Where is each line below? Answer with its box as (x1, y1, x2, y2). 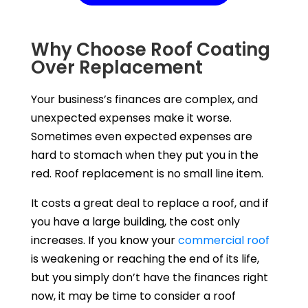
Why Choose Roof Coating (30, 36, 270, 62)
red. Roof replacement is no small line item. (30, 165, 263, 181)
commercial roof (177, 232, 269, 248)
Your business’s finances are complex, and (30, 91, 258, 107)
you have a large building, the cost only (30, 213, 240, 230)
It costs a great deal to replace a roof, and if (30, 195, 269, 211)
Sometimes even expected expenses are (30, 128, 252, 144)
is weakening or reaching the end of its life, (30, 250, 259, 267)
